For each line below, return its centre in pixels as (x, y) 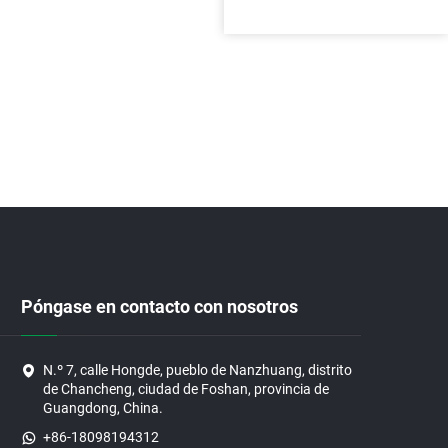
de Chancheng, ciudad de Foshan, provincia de (186, 389)
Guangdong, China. (103, 408)
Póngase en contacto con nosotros (159, 306)
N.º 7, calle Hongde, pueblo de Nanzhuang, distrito (197, 370)
